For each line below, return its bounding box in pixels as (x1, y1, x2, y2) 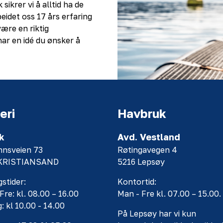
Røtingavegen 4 (117, 145, 177, 155)
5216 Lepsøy (117, 157, 165, 167)
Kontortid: (117, 177, 156, 187)
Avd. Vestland (117, 131, 180, 143)
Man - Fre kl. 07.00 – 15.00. (117, 189, 221, 199)
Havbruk (117, 106, 166, 121)
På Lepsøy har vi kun (117, 209, 196, 219)
